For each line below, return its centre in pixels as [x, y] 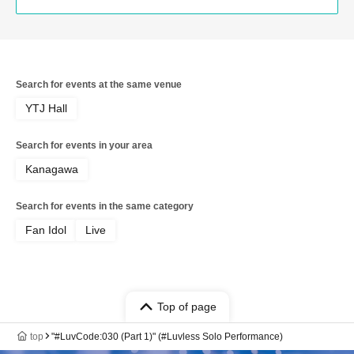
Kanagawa [52, 169]
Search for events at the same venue [99, 84]
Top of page [186, 306]
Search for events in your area [84, 145]
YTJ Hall [46, 108]
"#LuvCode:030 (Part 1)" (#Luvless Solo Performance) [167, 336]
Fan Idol [46, 230]
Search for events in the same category [105, 206]
